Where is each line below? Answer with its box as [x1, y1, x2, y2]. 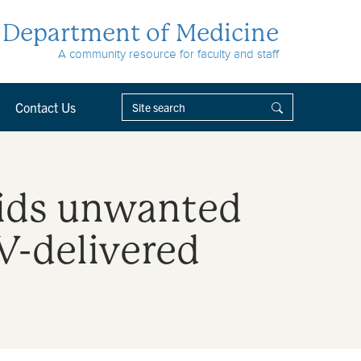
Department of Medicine [2, 19, 279, 47]
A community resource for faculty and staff [58, 48, 279, 60]
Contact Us [15, 99, 76, 115]
